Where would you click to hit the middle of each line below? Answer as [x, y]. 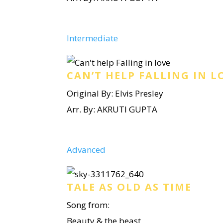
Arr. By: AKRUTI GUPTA [112, 109]
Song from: [88, 205]
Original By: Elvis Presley [115, 93]
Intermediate [93, 38]
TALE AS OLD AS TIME [129, 187]
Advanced [86, 150]
